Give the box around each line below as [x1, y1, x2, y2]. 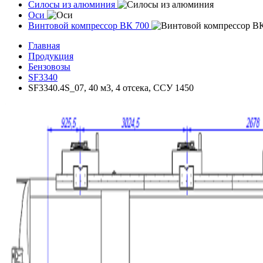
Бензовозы [28, 62, 70, 72]
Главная [28, 41, 60, 50]
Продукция [28, 51, 73, 61]
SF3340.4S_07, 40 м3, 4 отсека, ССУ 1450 [28, 83, 194, 93]
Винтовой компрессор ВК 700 [28, 21, 149, 31]
